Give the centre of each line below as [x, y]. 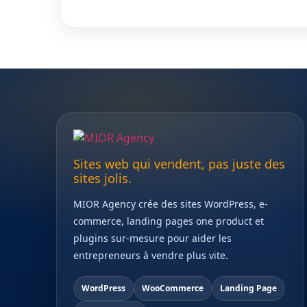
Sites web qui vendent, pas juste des [179, 163]
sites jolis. [102, 178]
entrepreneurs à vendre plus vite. [151, 255]
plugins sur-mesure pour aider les [152, 238]
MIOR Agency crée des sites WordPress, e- [171, 204]
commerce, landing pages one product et [169, 221]
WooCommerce [173, 288]
